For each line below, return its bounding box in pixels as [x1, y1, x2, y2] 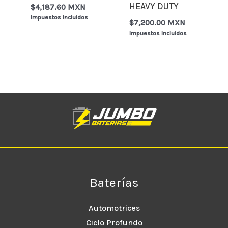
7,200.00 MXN [134, 18, 186, 28]
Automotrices [88, 203, 140, 213]
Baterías [89, 175, 139, 190]
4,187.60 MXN [35, 3, 86, 12]
